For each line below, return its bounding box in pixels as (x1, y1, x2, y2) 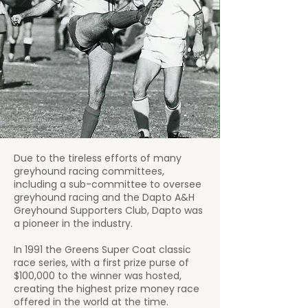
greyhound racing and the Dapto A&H (14, 190, 195, 204)
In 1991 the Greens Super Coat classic (14, 243, 191, 256)
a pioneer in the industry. (14, 217, 133, 230)
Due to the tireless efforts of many (14, 151, 181, 165)
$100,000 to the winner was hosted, (14, 269, 181, 283)
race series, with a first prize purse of (14, 256, 189, 269)
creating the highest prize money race (14, 282, 199, 296)
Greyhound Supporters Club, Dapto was (14, 203, 203, 217)
